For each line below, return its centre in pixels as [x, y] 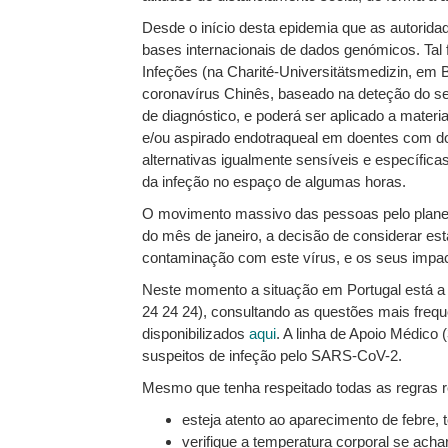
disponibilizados [195, 333]
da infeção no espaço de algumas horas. [274, 181]
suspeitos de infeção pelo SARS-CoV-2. [272, 355]
